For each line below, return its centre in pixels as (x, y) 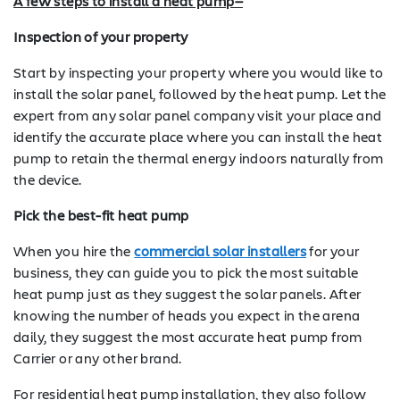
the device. (48, 179)
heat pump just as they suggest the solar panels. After (187, 293)
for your (333, 250)
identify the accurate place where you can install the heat (198, 136)
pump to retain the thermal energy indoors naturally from (199, 157)
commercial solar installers (221, 250)
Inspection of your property (101, 36)
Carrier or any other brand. (98, 357)
